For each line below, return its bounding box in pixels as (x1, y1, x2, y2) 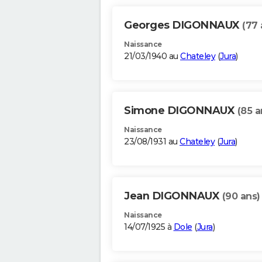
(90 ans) (222, 191, 260, 202)
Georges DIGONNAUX (124, 19, 242, 32)
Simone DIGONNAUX (124, 104, 237, 118)
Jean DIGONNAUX (124, 189, 222, 203)
